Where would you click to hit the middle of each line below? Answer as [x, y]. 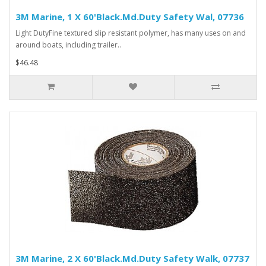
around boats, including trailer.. [68, 45]
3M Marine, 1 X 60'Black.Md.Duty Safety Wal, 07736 [130, 17]
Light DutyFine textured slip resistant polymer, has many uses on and [131, 33]
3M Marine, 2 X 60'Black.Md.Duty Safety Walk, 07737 [132, 259]
